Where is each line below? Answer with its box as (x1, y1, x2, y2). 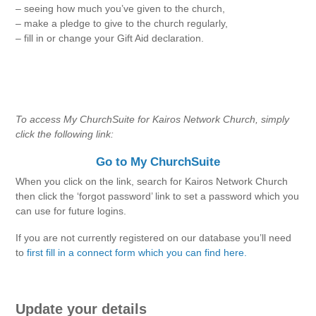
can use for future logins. (16, 205, 130, 217)
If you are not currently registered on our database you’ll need (16, 232, 292, 244)
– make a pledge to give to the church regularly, (16, 17, 229, 29)
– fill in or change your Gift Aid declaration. (16, 32, 205, 44)
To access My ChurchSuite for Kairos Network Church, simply (16, 113, 290, 125)
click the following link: (16, 128, 114, 140)
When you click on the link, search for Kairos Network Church (16, 175, 288, 187)
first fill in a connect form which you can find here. (27, 247, 248, 259)
